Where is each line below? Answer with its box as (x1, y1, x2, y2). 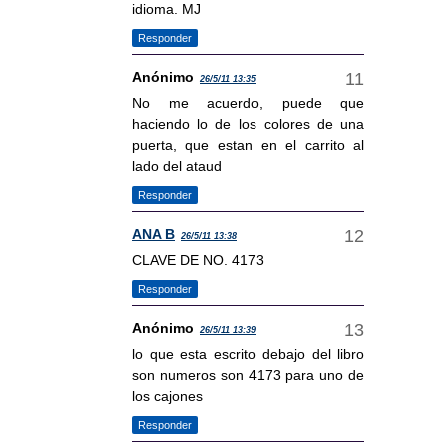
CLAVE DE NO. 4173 (132, 252, 264, 269)
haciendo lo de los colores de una (132, 116, 364, 133)
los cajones (132, 388, 203, 405)
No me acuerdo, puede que (132, 95, 364, 112)
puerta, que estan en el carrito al (132, 137, 364, 154)
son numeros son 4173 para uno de (132, 367, 364, 384)
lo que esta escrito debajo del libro (132, 346, 364, 363)
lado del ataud (132, 158, 222, 175)
